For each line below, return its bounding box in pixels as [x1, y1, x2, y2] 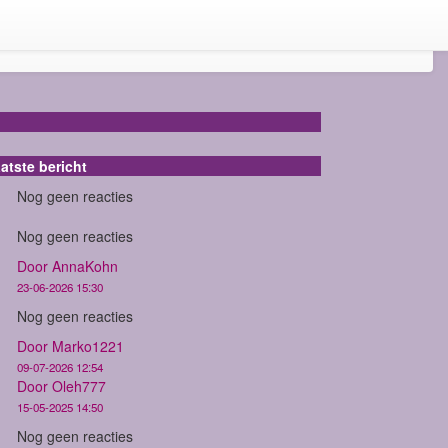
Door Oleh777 [17, 375, 106, 396]
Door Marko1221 [17, 335, 124, 356]
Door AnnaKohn [17, 255, 118, 276]
